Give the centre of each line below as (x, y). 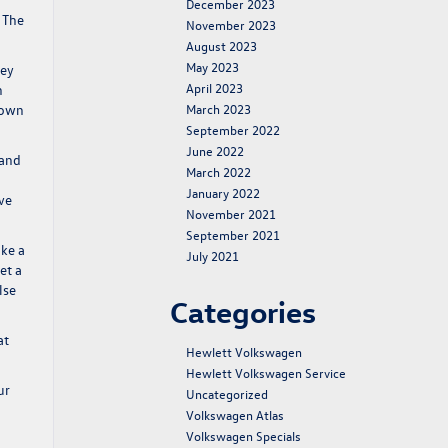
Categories (243, 311)
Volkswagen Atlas (235, 414)
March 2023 (218, 108)
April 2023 (214, 87)
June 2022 (215, 150)
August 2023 (221, 45)
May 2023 (212, 66)
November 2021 (231, 213)
